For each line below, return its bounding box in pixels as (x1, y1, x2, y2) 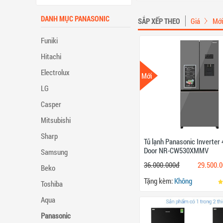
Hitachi (41, 51, 61, 61)
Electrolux (41, 67, 70, 77)
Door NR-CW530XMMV (144, 145, 209, 156)
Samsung (41, 146, 68, 157)
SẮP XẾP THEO (138, 15, 180, 26)
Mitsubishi (41, 114, 71, 125)
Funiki (41, 35, 58, 45)
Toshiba (41, 178, 63, 189)
